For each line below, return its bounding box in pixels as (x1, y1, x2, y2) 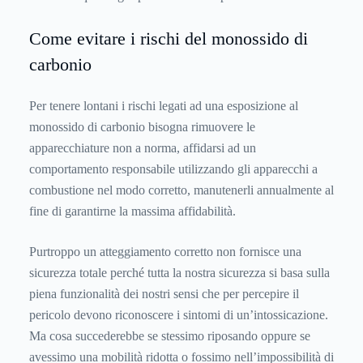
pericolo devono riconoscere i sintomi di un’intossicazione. (29, 308, 328, 322)
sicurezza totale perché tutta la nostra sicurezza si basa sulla (29, 266, 330, 280)
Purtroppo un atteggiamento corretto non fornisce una (29, 245, 301, 259)
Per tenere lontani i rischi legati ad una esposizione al (29, 99, 298, 113)
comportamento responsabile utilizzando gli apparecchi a (29, 162, 318, 177)
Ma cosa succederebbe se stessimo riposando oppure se (29, 329, 310, 344)
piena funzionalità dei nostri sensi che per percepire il (29, 287, 299, 301)
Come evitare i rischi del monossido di (29, 28, 308, 49)
